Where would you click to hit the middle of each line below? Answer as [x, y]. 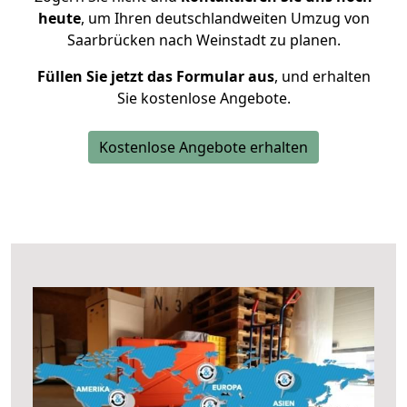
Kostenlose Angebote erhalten [203, 147]
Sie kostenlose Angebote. [203, 98]
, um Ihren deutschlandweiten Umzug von [225, 18]
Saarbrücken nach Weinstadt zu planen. [203, 40]
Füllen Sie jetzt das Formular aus [155, 76]
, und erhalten [322, 76]
